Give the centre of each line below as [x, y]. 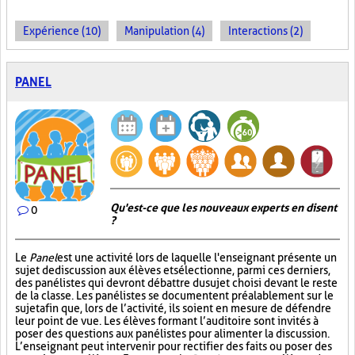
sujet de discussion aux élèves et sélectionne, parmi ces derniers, [173, 270]
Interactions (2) [265, 31]
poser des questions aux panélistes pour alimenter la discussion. [172, 334]
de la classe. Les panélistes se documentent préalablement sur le [174, 296]
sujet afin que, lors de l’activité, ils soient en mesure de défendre [173, 308]
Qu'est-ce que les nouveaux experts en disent [223, 208]
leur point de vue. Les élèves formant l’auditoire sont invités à [167, 321]
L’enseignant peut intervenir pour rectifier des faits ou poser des [174, 346]
